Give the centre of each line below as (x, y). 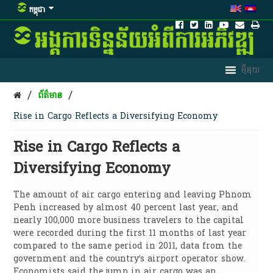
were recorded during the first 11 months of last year (130, 233)
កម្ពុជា (37, 10)
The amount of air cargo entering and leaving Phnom (133, 194)
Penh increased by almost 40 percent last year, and (126, 207)
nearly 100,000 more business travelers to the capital (129, 220)
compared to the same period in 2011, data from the (128, 246)
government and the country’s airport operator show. (129, 258)
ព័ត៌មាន (50, 95)
